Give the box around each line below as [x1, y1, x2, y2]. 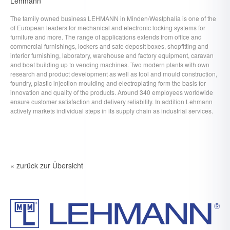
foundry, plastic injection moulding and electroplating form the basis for [10, 79, 206, 87]
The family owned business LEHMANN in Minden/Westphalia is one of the [10, 14, 216, 23]
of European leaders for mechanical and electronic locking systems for [10, 23, 205, 32]
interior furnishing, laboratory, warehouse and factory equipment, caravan [10, 51, 214, 60]
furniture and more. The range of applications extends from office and [10, 32, 202, 41]
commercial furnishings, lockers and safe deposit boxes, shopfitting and [10, 42, 208, 50]
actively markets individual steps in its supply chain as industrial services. [10, 106, 213, 115]
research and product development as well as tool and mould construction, [10, 69, 217, 78]
